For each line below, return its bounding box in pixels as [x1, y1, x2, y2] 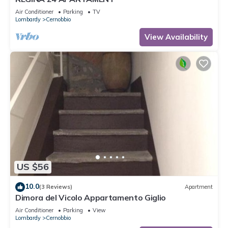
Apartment [185, 183, 213, 191]
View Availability [145, 32, 208, 42]
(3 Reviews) [39, 183, 72, 191]
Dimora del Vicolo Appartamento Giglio [15, 192, 166, 203]
